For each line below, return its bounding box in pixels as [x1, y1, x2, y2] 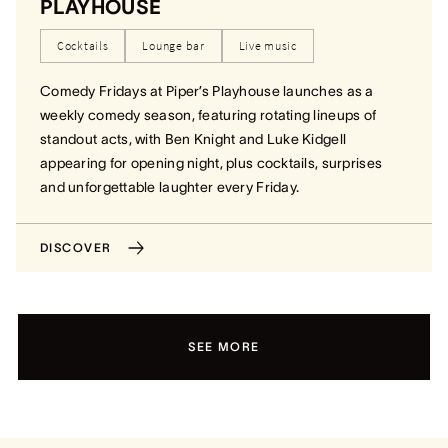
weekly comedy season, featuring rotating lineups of [40, 107, 377, 123]
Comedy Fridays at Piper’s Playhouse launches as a [40, 83, 374, 99]
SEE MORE [188, 340, 260, 353]
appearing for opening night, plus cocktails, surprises [40, 155, 383, 171]
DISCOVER [40, 241, 112, 254]
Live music [238, 38, 297, 53]
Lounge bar [142, 38, 205, 53]
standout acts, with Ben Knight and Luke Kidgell [40, 131, 347, 147]
